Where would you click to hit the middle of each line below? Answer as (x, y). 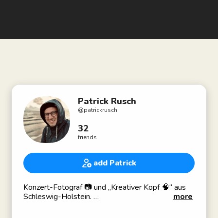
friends (87, 137)
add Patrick (115, 163)
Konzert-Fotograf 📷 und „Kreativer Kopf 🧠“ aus (105, 187)
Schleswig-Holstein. (58, 197)
